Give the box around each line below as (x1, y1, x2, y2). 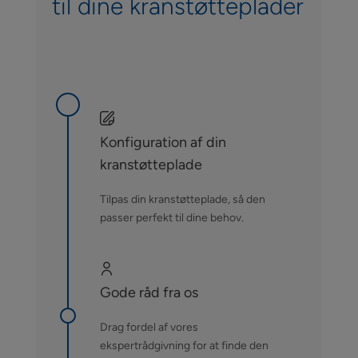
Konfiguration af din (99, 133, 226, 151)
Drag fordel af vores (99, 319, 198, 334)
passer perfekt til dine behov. (99, 209, 244, 225)
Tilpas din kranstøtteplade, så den (99, 191, 265, 206)
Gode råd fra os (99, 283, 198, 301)
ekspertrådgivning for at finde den (99, 337, 268, 352)
